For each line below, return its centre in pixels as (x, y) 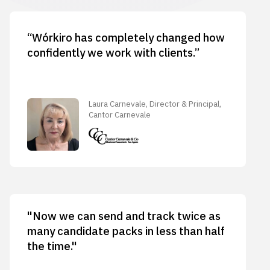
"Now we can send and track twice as (124, 215)
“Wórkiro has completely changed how (126, 37)
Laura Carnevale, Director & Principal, (155, 104)
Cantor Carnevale (120, 115)
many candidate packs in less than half (126, 231)
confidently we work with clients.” (113, 52)
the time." (52, 246)
